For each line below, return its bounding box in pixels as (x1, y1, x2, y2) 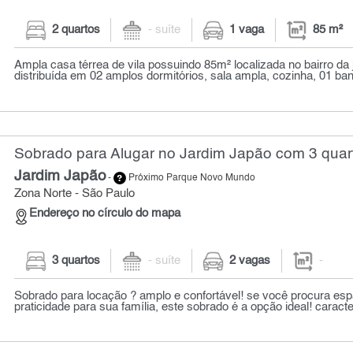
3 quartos (51, 255, 100, 266)
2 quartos (51, 24, 100, 36)
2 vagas (229, 255, 271, 266)
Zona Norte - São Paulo (14, 188, 136, 199)
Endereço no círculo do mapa (29, 208, 181, 220)
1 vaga (229, 24, 265, 36)
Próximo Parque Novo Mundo (126, 173, 256, 183)
